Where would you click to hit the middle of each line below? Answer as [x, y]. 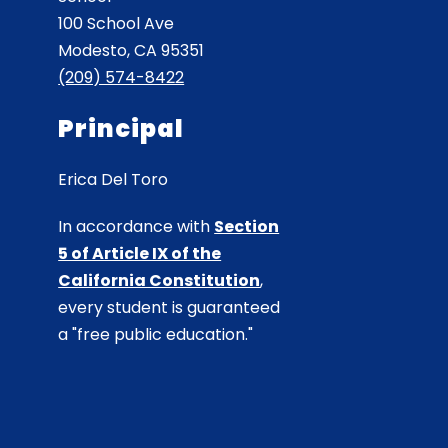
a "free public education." [156, 334]
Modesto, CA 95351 [131, 50]
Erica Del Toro [113, 179]
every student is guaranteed [169, 307]
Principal [121, 128]
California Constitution [159, 280]
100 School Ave [116, 23]
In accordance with [136, 226]
